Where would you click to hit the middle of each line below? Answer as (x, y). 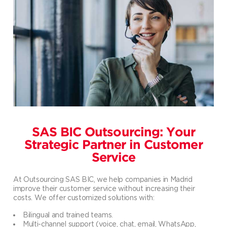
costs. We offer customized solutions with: (84, 197)
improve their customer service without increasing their (104, 188)
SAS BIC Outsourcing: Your (113, 133)
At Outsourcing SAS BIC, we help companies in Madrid (103, 179)
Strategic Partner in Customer (113, 145)
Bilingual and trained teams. (68, 214)
